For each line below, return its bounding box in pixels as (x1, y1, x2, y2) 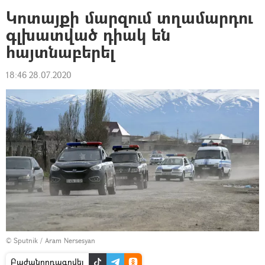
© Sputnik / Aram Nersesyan (6, 235, 95, 246)
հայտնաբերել (6, 40, 115, 63)
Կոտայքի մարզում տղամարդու (6, 6, 253, 29)
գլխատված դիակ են (6, 23, 170, 46)
